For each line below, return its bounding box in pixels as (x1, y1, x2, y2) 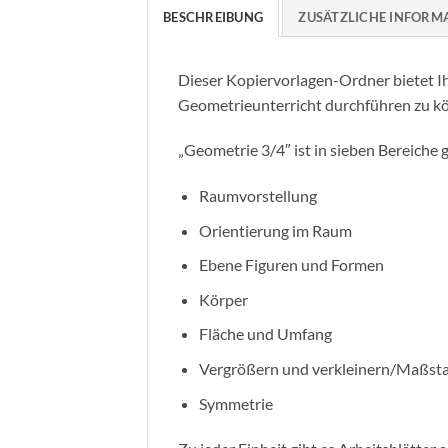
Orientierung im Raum (198, 220, 352, 240)
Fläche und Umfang (198, 324, 332, 344)
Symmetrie (198, 393, 273, 413)
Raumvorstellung (198, 186, 317, 206)
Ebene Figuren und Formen (198, 255, 384, 275)
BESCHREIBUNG (163, 8, 264, 25)
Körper (198, 289, 248, 309)
